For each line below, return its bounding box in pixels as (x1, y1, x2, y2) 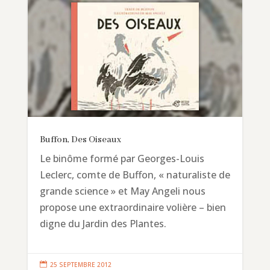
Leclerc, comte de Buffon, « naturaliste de (39, 168, 230, 181)
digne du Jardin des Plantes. (39, 216, 166, 230)
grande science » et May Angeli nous (39, 184, 206, 198)
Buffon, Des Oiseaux (39, 134, 121, 145)
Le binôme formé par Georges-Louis (39, 151, 204, 165)
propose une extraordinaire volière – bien (39, 200, 226, 214)
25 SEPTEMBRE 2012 (49, 260, 111, 269)
